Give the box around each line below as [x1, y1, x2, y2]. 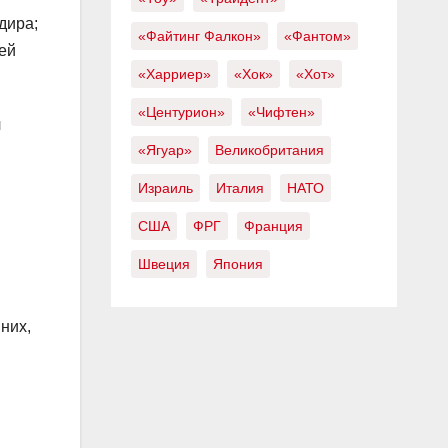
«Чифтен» [247, 104, 315, 120]
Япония [212, 256, 263, 272]
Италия [215, 180, 264, 196]
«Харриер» [137, 66, 211, 82]
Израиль [137, 180, 193, 196]
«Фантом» [283, 28, 351, 44]
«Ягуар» [137, 142, 192, 158]
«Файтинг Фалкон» [137, 28, 261, 44]
